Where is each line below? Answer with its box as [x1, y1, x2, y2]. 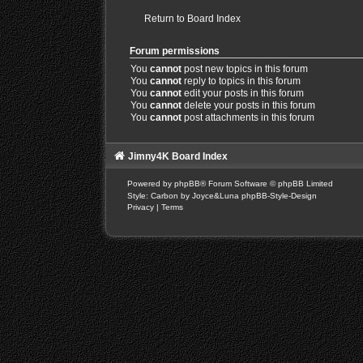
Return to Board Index [143, 13, 241, 25]
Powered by [126, 179, 174, 189]
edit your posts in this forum [181, 88, 304, 100]
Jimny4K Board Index [127, 151, 228, 163]
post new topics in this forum [181, 63, 308, 75]
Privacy [126, 203, 154, 212]
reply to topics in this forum [181, 75, 301, 88]
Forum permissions [129, 46, 220, 57]
